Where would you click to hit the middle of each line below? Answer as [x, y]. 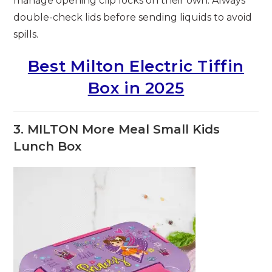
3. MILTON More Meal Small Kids [117, 130]
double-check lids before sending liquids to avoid [133, 18]
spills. [26, 35]
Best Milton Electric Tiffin [136, 66]
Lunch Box [48, 147]
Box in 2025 [136, 88]
